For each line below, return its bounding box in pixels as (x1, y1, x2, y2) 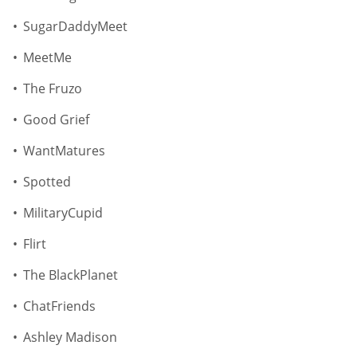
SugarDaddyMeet (23, 18, 127, 36)
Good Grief (23, 111, 89, 129)
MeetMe (23, 49, 72, 67)
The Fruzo (23, 80, 82, 98)
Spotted (23, 173, 71, 191)
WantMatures (23, 142, 105, 160)
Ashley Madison (23, 328, 117, 347)
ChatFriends (23, 297, 96, 316)
